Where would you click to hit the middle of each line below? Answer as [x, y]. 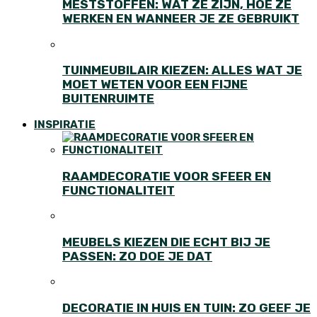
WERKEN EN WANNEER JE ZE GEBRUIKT [181, 19]
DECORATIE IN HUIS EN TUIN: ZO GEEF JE [186, 307]
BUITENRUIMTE [108, 99]
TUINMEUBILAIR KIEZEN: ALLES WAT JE [182, 70]
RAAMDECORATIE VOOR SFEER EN [167, 176]
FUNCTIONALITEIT [119, 190]
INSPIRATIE [65, 124]
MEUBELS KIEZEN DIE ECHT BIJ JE [166, 242]
